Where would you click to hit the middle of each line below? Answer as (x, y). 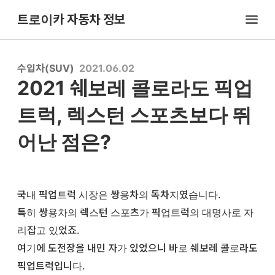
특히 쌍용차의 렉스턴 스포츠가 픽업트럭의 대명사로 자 (135, 212)
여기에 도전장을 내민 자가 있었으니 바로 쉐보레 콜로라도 (137, 248)
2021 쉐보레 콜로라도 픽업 (135, 88)
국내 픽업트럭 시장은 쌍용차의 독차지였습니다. (119, 194)
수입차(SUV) (46, 68)
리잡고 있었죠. (48, 230)
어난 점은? (64, 142)
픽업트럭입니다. (51, 265)
